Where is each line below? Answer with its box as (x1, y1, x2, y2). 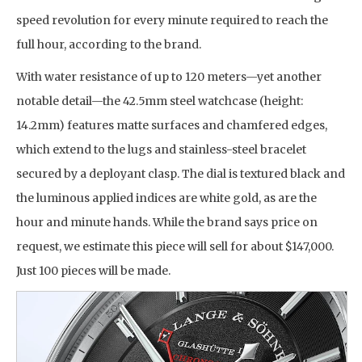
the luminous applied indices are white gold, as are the (16, 190, 317, 205)
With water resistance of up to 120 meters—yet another (16, 69, 322, 84)
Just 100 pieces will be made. (16, 263, 170, 278)
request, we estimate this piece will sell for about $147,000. (16, 238, 334, 254)
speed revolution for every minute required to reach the (16, 12, 328, 27)
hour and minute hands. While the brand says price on (16, 214, 318, 229)
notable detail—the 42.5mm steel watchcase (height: (16, 93, 303, 108)
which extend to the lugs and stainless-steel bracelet (16, 141, 306, 157)
